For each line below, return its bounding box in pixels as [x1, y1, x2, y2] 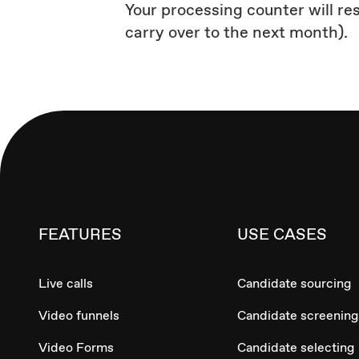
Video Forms [38, 339, 114, 357]
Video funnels [38, 307, 119, 325]
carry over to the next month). [125, 22, 349, 43]
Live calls [38, 275, 93, 292]
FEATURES [38, 224, 122, 245]
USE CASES [237, 224, 327, 245]
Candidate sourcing [237, 275, 351, 292]
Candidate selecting [237, 339, 354, 357]
